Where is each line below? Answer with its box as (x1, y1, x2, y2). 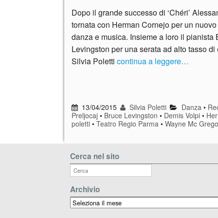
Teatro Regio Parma (96, 118, 159, 128)
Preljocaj (72, 110, 98, 120)
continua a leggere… (117, 55, 189, 67)
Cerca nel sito (70, 151, 119, 162)
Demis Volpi (164, 110, 200, 120)
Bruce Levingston (104, 110, 158, 120)
